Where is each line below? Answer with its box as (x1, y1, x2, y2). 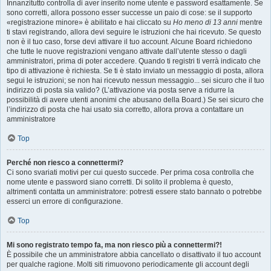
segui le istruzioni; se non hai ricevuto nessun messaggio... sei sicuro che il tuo (7, 76, 264, 85)
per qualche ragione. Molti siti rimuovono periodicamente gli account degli (7, 260, 249, 269)
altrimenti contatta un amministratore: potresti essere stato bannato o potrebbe (7, 188, 262, 196)
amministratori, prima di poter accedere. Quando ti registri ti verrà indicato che (7, 57, 261, 65)
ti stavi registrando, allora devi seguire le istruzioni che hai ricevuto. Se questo (7, 28, 261, 36)
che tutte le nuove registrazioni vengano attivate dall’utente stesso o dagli (7, 47, 247, 56)
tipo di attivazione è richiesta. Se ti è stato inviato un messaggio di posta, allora (7, 67, 264, 75)
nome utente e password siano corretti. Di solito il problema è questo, (7, 178, 233, 186)
